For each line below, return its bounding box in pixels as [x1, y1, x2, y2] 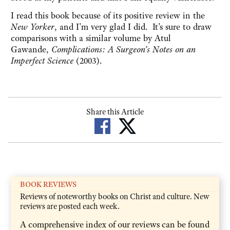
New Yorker [11, 21, 54, 33]
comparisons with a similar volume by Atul [11, 32, 171, 44]
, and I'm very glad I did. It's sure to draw [54, 21, 212, 33]
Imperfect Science [11, 55, 73, 67]
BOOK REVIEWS [20, 179, 76, 189]
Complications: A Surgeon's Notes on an [51, 44, 196, 55]
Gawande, [11, 44, 51, 55]
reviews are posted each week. [20, 201, 120, 212]
